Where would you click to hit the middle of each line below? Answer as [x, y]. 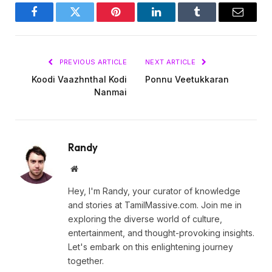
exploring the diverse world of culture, [145, 219]
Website [91, 168]
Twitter [90, 21]
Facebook [55, 21]
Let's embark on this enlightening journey [151, 247]
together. [86, 261]
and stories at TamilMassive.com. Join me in [155, 205]
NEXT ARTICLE [172, 62]
